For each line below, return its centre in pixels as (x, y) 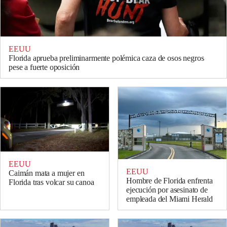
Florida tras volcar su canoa (51, 182)
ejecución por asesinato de (167, 190)
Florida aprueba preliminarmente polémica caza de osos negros (106, 58)
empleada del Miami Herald (169, 199)
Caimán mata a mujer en (47, 173)
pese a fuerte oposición (44, 67)
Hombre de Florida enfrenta (169, 181)
